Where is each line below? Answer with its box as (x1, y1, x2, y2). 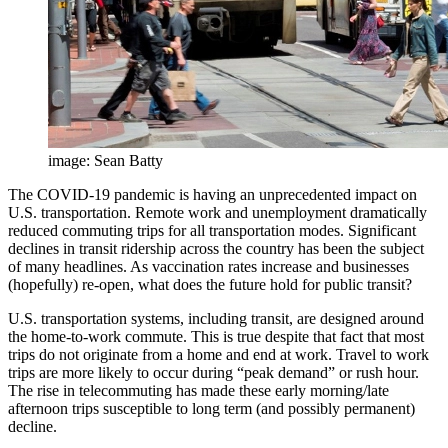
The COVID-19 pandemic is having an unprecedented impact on (8, 185, 417, 203)
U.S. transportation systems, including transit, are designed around (8, 309, 424, 327)
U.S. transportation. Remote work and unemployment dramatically (8, 203, 427, 221)
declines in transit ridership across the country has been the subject (8, 239, 424, 257)
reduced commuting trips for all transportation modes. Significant (8, 221, 416, 239)
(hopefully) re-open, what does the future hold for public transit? (8, 275, 412, 293)
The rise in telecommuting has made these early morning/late (8, 381, 389, 399)
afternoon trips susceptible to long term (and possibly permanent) (8, 399, 415, 417)
